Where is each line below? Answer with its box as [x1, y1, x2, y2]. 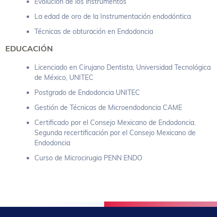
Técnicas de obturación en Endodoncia [34, 27, 154, 36]
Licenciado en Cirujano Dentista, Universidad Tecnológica [34, 62, 211, 72]
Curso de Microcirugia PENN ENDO [34, 153, 143, 162]
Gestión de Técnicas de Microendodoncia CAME [34, 103, 183, 112]
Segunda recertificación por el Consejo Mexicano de [34, 128, 196, 137]
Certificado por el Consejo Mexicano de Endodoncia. [34, 118, 196, 127]
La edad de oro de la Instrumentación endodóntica [34, 12, 191, 21]
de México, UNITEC [34, 73, 94, 82]
